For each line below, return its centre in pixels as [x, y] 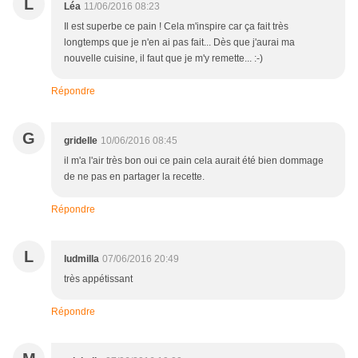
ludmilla [82, 259]
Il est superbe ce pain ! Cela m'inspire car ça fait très [176, 27]
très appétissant [98, 279]
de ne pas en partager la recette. [134, 177]
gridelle [81, 141]
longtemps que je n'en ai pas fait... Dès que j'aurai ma [179, 43]
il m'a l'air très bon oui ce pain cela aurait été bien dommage [194, 161]
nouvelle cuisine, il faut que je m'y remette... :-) [163, 59]
